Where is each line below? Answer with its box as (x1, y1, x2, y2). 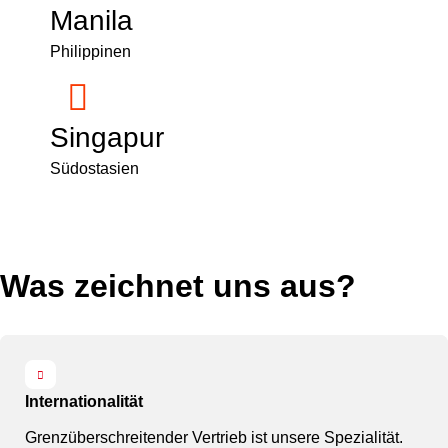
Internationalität (25, 393, 143, 410)
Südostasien (50, 160, 139, 177)
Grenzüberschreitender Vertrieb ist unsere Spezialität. (25, 429, 403, 446)
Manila (50, 5, 133, 36)
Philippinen (50, 43, 131, 60)
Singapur (50, 122, 164, 153)
